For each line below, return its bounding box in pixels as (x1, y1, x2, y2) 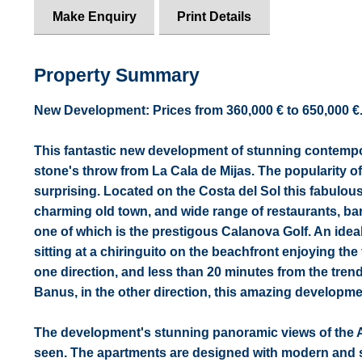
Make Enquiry (52, 9, 137, 23)
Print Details (177, 9, 252, 23)
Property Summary (33, 65, 200, 86)
